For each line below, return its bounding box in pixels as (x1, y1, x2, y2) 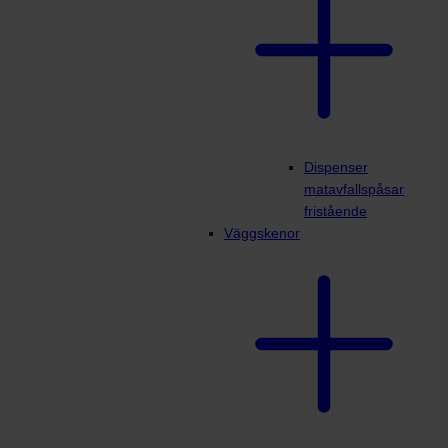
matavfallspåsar (304, 180, 404, 197)
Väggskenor (224, 224, 300, 241)
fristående (304, 202, 367, 219)
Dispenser (304, 158, 368, 175)
